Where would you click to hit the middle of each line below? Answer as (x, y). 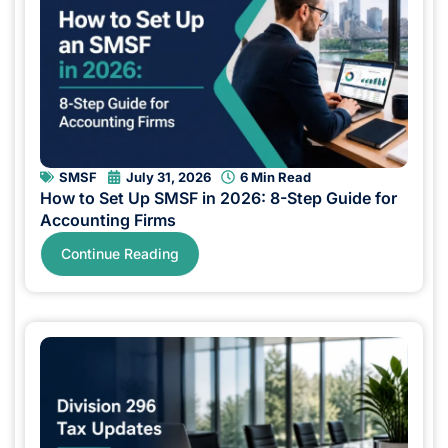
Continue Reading (120, 253)
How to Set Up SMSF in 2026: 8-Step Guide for (218, 197)
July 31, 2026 (168, 176)
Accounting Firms (108, 219)
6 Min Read (275, 176)
